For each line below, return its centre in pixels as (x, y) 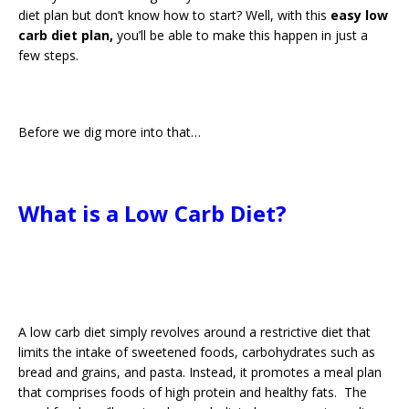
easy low (359, 15)
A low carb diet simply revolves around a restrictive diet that (194, 332)
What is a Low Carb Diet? (152, 213)
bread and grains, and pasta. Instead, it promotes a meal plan (200, 372)
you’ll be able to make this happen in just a (241, 35)
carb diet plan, (66, 35)
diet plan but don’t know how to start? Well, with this (174, 15)
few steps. (48, 55)
